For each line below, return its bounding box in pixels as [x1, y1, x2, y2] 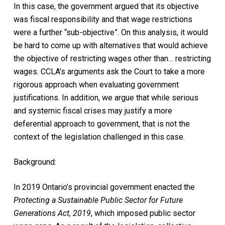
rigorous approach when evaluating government [13, 79, 179, 89]
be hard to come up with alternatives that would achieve [13, 40, 208, 50]
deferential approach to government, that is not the [13, 119, 190, 129]
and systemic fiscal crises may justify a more [13, 105, 172, 116]
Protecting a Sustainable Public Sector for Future [13, 195, 183, 205]
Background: [13, 157, 58, 167]
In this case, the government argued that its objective [13, 1, 199, 11]
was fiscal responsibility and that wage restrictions [13, 14, 192, 24]
